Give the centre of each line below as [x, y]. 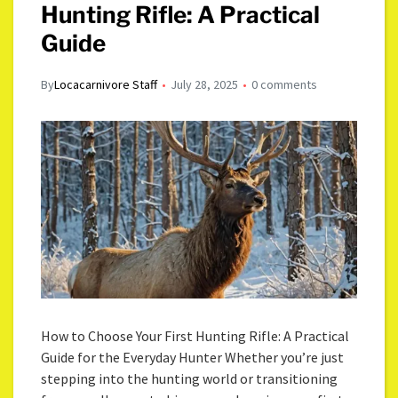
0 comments [285, 84]
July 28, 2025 [205, 84]
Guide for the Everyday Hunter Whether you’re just [193, 357]
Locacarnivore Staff [106, 84]
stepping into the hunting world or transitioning [190, 378]
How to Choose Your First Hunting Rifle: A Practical [195, 335]
